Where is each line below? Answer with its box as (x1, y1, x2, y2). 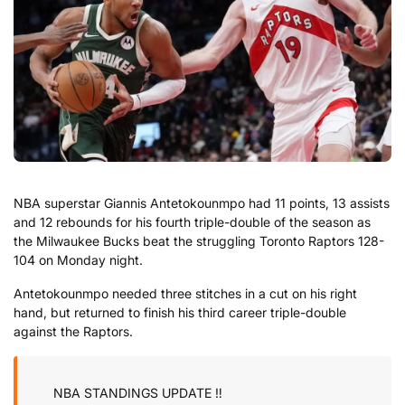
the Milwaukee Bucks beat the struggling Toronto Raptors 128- (14, 232, 384, 249)
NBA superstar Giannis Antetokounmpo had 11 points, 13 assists (14, 194, 390, 211)
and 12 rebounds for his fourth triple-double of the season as (14, 213, 371, 230)
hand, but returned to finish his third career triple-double (14, 305, 346, 321)
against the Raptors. (14, 324, 133, 340)
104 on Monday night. (14, 251, 143, 268)
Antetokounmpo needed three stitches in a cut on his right (14, 286, 357, 302)
